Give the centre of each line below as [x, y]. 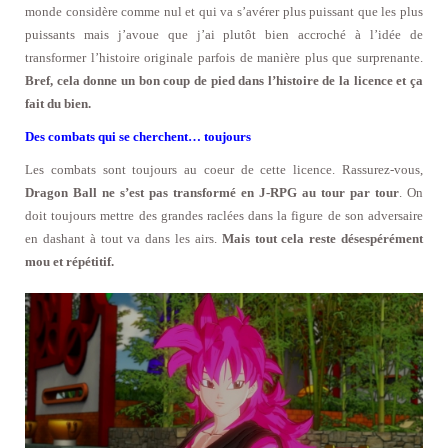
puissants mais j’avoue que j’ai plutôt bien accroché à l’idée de [224, 35]
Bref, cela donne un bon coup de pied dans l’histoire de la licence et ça [224, 81]
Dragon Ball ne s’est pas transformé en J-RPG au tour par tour [212, 193]
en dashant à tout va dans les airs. [123, 239]
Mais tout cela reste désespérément [322, 239]
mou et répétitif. [69, 262]
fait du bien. [58, 104]
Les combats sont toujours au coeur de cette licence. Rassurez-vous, [224, 170]
